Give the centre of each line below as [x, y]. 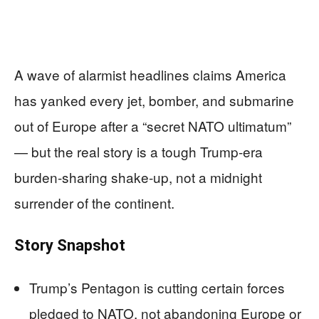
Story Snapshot [70, 245]
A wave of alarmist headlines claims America [150, 74]
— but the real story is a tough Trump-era [138, 151]
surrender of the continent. [94, 203]
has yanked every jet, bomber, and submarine [154, 100]
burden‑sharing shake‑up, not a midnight [138, 177]
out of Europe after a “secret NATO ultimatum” [153, 126]
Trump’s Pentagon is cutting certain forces [157, 287]
